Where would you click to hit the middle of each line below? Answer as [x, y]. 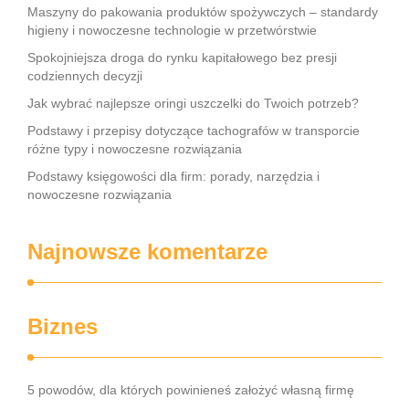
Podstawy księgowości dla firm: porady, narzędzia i [173, 176]
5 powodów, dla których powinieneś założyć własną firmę [191, 390]
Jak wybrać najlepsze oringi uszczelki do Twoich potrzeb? [193, 103]
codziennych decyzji [85, 76]
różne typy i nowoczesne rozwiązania [135, 149]
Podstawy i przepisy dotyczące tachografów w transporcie [194, 131]
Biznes [63, 326]
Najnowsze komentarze [147, 252]
